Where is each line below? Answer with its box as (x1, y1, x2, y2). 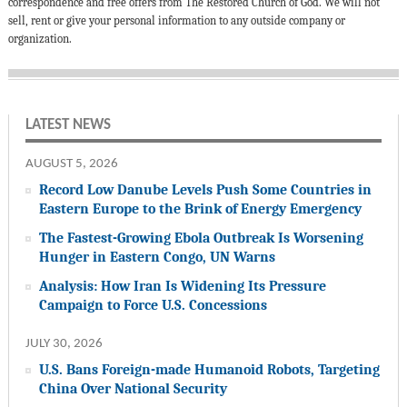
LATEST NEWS (25, 117, 111, 134)
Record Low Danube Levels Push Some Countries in (38, 181, 372, 199)
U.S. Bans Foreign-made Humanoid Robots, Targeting (38, 361, 380, 379)
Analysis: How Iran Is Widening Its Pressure (38, 277, 326, 295)
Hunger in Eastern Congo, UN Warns (38, 248, 275, 266)
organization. (7, 32, 72, 46)
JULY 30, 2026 (25, 337, 103, 352)
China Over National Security (38, 380, 227, 398)
